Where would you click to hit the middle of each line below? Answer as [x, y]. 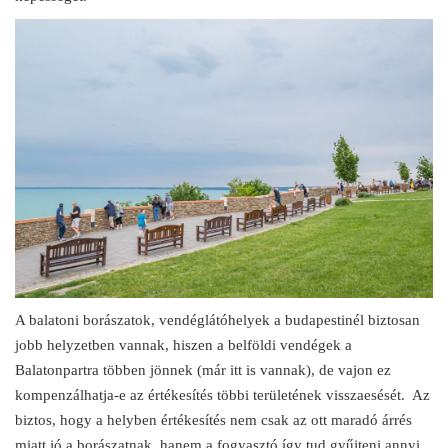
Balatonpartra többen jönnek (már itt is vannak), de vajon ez [203, 369]
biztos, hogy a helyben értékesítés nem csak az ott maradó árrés [213, 419]
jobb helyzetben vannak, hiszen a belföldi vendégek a [183, 344]
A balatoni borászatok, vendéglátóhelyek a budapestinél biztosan [217, 319]
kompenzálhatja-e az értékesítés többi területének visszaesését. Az [222, 394]
